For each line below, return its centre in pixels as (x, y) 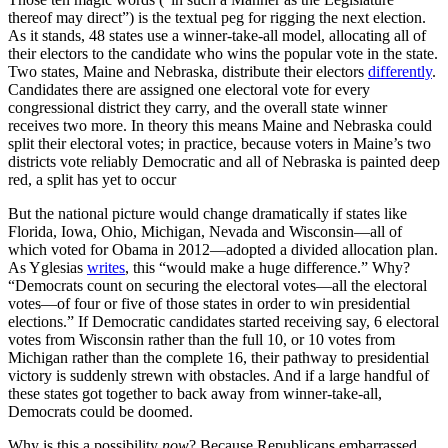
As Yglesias (47, 268)
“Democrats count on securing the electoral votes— (170, 286)
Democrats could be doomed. (100, 412)
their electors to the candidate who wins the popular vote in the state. (223, 54)
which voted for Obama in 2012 (109, 250)
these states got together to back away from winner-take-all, (195, 394)
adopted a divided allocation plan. (332, 250)
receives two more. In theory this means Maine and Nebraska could (220, 126)
